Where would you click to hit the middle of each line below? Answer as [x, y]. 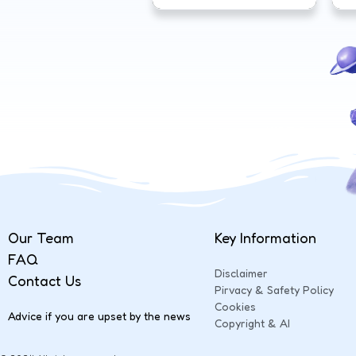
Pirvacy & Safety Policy [274, 289]
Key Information [265, 237]
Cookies [235, 306]
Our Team [41, 237]
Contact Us [44, 280]
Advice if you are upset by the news [99, 315]
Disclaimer [241, 273]
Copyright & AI [252, 323]
